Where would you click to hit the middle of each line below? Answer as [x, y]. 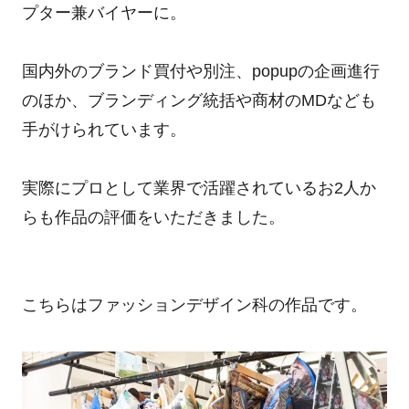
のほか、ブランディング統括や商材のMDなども [199, 100]
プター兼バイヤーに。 [104, 12]
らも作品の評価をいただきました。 [153, 217]
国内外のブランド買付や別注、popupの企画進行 [200, 71]
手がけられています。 [104, 129]
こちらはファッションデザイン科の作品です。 [194, 304]
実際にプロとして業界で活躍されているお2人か [199, 188]
